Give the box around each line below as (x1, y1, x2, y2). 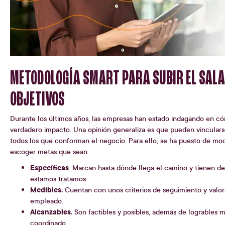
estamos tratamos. (30, 174, 87, 184)
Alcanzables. (30, 206, 72, 217)
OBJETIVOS (10, 89, 65, 111)
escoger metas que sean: (10, 147, 89, 157)
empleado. (30, 196, 63, 206)
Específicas (30, 162, 69, 173)
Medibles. (30, 184, 63, 195)
